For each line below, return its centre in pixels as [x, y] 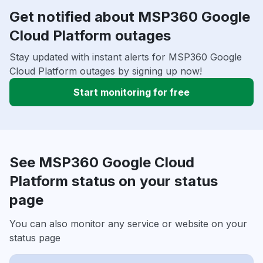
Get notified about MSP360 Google [130, 17]
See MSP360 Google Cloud [102, 163]
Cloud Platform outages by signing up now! [106, 71]
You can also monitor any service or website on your [128, 224]
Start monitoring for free [131, 92]
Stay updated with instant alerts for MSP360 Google [126, 57]
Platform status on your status [114, 181]
